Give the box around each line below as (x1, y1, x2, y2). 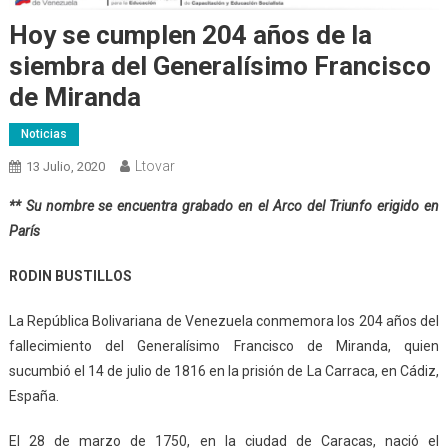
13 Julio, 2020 (25, 159, 105, 175)
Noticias (20, 127, 67, 142)
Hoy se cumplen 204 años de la (8, 20, 372, 51)
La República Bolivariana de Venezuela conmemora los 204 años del (8, 313, 440, 330)
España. (8, 388, 59, 405)
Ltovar (134, 158, 175, 175)
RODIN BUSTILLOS (8, 268, 132, 285)
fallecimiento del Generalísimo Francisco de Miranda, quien (8, 338, 440, 355)
